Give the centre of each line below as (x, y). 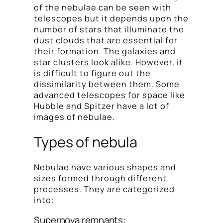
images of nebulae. (74, 117)
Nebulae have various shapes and (105, 167)
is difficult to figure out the (92, 73)
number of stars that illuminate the (109, 29)
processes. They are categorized (104, 189)
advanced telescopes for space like (110, 95)
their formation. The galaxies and (105, 51)
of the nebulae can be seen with (103, 7)
